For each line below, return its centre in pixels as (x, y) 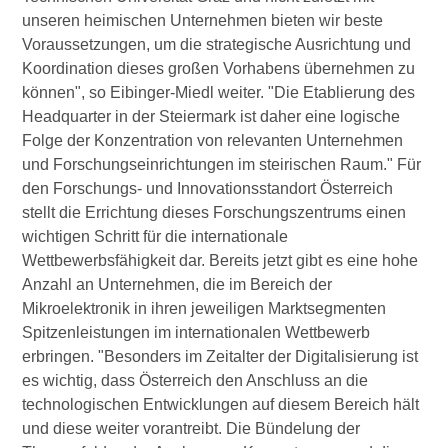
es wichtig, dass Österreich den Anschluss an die (195, 381)
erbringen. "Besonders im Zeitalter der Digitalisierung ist (220, 357)
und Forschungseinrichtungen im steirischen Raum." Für (222, 165)
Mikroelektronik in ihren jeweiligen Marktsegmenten (204, 309)
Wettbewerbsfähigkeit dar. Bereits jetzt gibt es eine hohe (220, 261)
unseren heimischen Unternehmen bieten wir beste (203, 21)
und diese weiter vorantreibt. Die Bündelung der (191, 429)
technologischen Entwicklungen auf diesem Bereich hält (221, 405)
